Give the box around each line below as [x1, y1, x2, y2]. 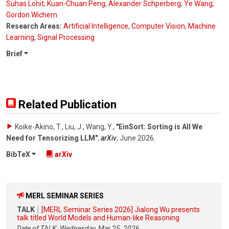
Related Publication [16, 98, 117, 111]
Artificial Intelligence [63, 22, 128, 31]
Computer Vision [131, 22, 185, 31]
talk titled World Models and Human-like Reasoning [17, 213, 179, 222]
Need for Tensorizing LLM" [6, 134, 98, 143]
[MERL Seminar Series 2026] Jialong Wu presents [41, 205, 200, 214]
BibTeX [6, 150, 32, 159]
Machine [188, 22, 216, 31]
